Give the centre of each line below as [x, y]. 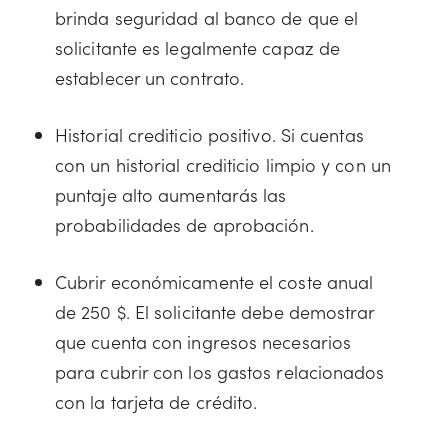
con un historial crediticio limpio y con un [223, 164]
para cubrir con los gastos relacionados [220, 371]
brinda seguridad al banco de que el [207, 17]
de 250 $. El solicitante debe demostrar [215, 311]
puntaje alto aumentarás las [171, 194]
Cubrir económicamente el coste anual [214, 281]
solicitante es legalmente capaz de [198, 47]
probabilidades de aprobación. [184, 224]
